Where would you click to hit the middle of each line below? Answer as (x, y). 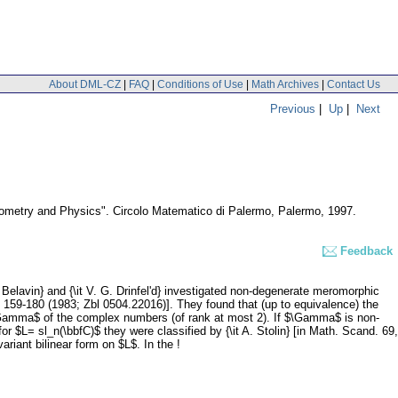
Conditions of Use (200, 84)
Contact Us (354, 84)
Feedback (366, 251)
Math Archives (285, 84)
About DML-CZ (85, 84)
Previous (293, 108)
